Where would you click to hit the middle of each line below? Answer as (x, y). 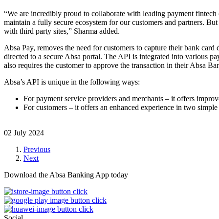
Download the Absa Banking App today (66, 175)
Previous (37, 149)
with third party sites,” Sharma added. (62, 31)
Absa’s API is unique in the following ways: (72, 82)
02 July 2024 (24, 132)
